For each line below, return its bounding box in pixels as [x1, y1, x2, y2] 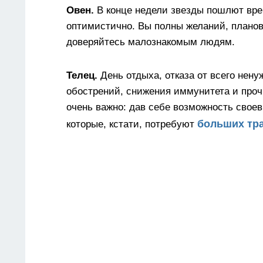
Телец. [66, 70, 100, 82]
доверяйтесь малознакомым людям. [66, 36, 235, 48]
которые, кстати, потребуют [66, 119, 197, 130]
